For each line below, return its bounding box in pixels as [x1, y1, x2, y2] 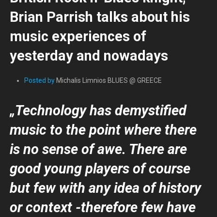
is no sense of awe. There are [10, 141, 187, 157]
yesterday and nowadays [10, 47, 168, 64]
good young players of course [10, 160, 190, 177]
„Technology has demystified [10, 102, 186, 119]
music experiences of [10, 28, 146, 45]
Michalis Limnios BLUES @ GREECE [56, 77, 162, 84]
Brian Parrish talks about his [10, 9, 190, 25]
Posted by [24, 77, 56, 84]
